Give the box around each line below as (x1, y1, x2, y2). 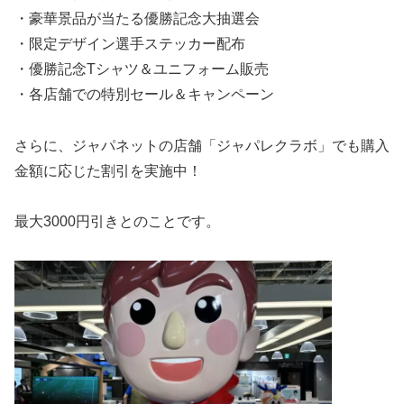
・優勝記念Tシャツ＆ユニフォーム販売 (14, 60, 269, 77)
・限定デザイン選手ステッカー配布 (14, 35, 245, 51)
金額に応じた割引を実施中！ (14, 162, 202, 179)
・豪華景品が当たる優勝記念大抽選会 (14, 10, 260, 26)
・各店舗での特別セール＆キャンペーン (14, 86, 274, 102)
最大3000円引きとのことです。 (14, 214, 220, 230)
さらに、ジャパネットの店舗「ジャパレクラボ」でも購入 (14, 137, 390, 153)
